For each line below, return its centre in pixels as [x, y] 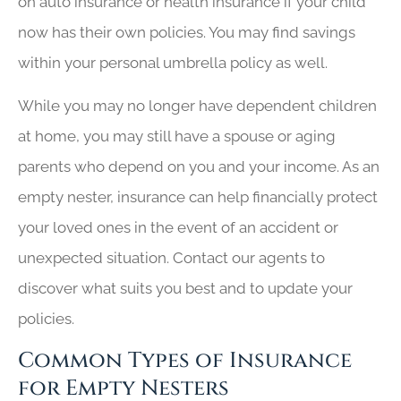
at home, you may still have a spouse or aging [177, 137]
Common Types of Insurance [185, 360]
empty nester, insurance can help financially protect [198, 197]
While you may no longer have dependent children [197, 106]
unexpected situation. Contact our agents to [171, 258]
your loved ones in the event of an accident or [178, 228]
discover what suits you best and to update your [185, 289]
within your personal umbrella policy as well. [175, 63]
